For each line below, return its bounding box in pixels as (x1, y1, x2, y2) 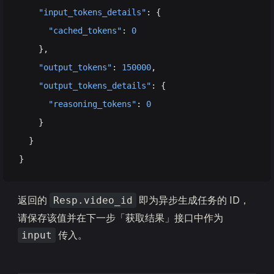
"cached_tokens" (19, 26, 122, 35)
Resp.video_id (53, 194, 133, 206)
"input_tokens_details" (19, 7, 146, 17)
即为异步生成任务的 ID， (136, 194, 250, 206)
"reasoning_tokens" (19, 99, 136, 109)
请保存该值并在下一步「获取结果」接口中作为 (18, 212, 223, 224)
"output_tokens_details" (19, 81, 151, 91)
